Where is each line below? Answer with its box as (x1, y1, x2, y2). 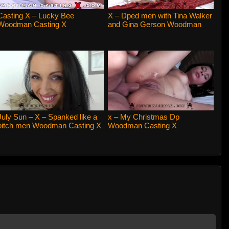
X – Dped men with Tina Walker (107, 11, 212, 20)
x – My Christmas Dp (107, 112, 179, 121)
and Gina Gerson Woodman (107, 19, 201, 29)
